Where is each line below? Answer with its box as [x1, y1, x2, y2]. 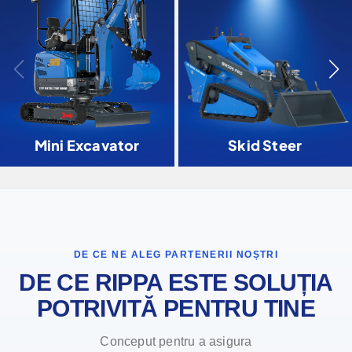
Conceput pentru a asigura [100, 334, 252, 348]
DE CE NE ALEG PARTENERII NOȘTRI [73, 248, 279, 260]
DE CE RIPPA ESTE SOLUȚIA [19, 269, 333, 295]
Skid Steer [228, 136, 302, 155]
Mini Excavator [34, 136, 140, 155]
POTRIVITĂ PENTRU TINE [36, 295, 316, 321]
